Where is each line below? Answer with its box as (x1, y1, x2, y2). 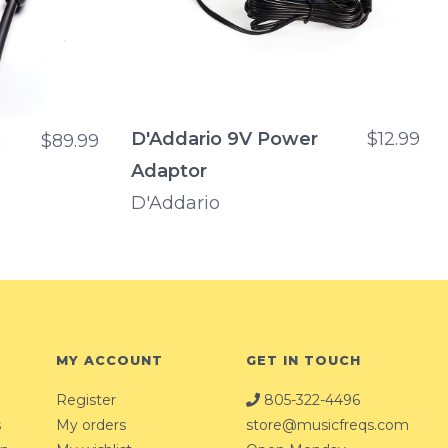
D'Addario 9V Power (131, 128, 318, 151)
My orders (56, 415, 126, 434)
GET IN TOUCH (246, 353, 361, 369)
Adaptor (131, 160, 207, 183)
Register (56, 390, 116, 409)
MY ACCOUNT (56, 353, 163, 369)
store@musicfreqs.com (246, 415, 409, 434)
